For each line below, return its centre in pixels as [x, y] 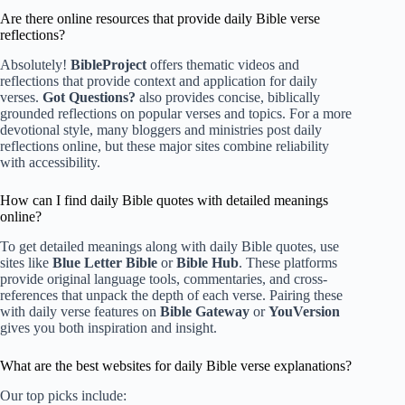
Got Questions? [89, 98]
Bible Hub [207, 262]
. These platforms [288, 262]
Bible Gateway [205, 311]
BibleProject [108, 65]
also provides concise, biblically [228, 98]
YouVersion [304, 311]
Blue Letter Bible [105, 262]
